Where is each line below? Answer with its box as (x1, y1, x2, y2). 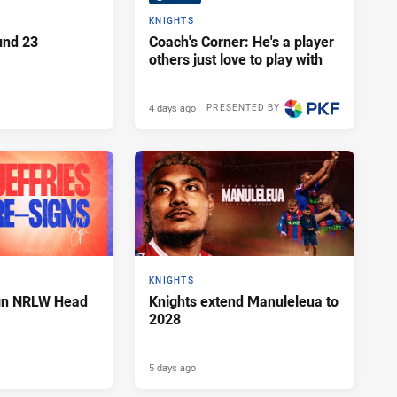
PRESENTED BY (206, 102, 280, 114)
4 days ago (149, 101, 196, 115)
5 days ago (149, 361, 196, 375)
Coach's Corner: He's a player (149, 32, 334, 52)
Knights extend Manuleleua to (149, 292, 339, 312)
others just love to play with (149, 50, 323, 70)
